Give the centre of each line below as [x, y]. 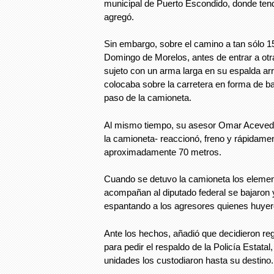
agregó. [119, 17]
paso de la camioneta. [148, 98]
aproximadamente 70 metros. [163, 152]
